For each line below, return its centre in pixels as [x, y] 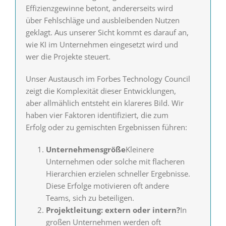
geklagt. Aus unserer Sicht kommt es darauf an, [107, 33]
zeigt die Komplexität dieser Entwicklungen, [101, 91]
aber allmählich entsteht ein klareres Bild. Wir [104, 103]
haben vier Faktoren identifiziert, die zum [97, 115]
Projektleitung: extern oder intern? [113, 210]
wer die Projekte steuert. [68, 57]
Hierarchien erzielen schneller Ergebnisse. [118, 174]
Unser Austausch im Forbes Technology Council [108, 79]
